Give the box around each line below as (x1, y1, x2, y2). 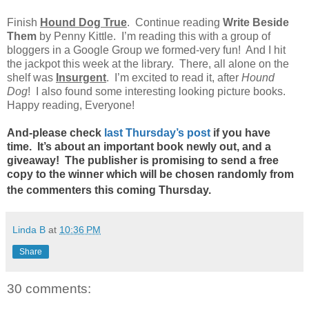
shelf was (7, 71, 56, 83)
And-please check (7, 126, 104, 139)
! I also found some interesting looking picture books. (28, 85, 288, 97)
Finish (7, 16, 40, 28)
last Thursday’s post (104, 126, 210, 139)
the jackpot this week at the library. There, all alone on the (7, 57, 289, 70)
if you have (210, 126, 270, 139)
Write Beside (223, 16, 289, 28)
